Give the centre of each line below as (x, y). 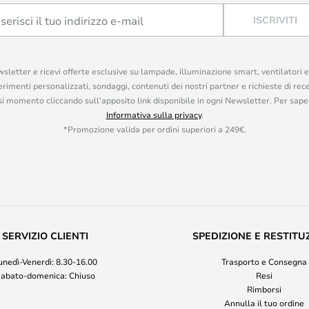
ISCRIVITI (275, 20)
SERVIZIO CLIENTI (45, 236)
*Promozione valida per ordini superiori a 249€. (154, 129)
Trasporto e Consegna (264, 261)
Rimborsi (264, 289)
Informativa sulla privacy (153, 114)
